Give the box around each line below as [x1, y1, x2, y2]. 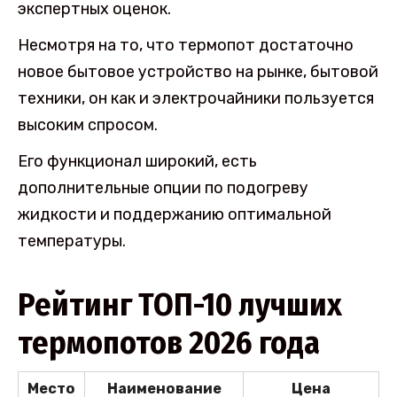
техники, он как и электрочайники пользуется [18, 89, 374, 109]
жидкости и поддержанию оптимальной [18, 204, 331, 224]
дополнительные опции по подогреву [18, 177, 308, 198]
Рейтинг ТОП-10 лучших [18, 284, 342, 324]
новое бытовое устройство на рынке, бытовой [18, 62, 378, 82]
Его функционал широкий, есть [18, 151, 257, 171]
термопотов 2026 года [18, 323, 320, 362]
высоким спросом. [18, 115, 158, 136]
